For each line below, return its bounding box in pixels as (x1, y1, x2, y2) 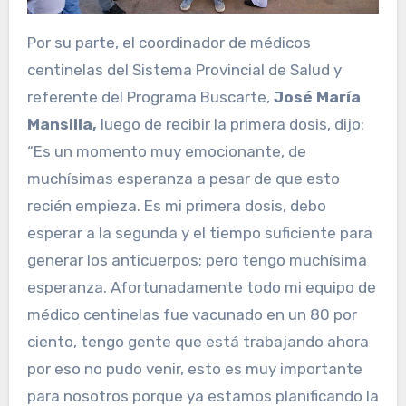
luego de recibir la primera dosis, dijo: (96, 115, 364, 134)
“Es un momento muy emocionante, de (26, 142, 306, 161)
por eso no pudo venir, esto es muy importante (26, 360, 362, 379)
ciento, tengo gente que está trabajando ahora (26, 333, 369, 352)
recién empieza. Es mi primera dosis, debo (26, 197, 326, 216)
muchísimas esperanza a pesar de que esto (26, 169, 340, 188)
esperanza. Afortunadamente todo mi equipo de (26, 278, 376, 297)
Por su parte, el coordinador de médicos (26, 34, 311, 53)
